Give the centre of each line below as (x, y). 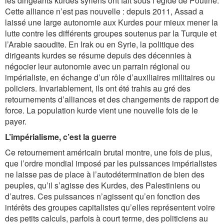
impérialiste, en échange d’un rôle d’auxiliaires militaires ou (110, 77)
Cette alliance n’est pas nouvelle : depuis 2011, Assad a (104, 11)
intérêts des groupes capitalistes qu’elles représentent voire (110, 207)
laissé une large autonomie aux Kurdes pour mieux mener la (111, 22)
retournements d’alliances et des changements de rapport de (112, 99)
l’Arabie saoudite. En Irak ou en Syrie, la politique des (99, 44)
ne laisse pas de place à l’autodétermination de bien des (105, 174)
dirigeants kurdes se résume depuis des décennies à (98, 55)
